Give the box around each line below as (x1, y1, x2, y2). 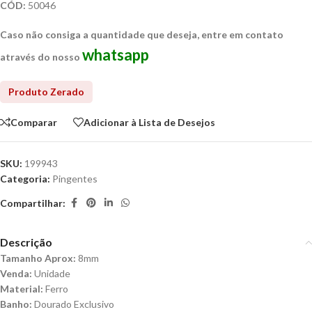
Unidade (32, 267, 70, 280)
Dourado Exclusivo (32, 298, 114, 311)
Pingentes (52, 173, 97, 185)
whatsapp (82, 45, 149, 65)
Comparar (10, 116, 57, 128)
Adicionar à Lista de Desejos (84, 116, 215, 128)
